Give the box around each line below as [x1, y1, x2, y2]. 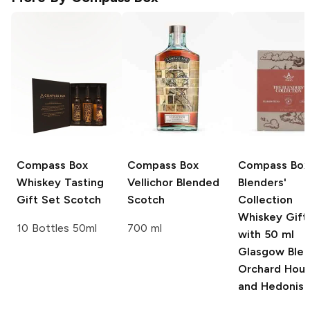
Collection [238, 193, 293, 207]
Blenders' [238, 176, 286, 190]
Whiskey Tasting [17, 176, 104, 190]
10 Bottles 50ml [17, 221, 97, 235]
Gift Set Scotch [17, 193, 101, 207]
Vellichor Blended [127, 176, 219, 190]
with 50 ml [238, 228, 294, 241]
